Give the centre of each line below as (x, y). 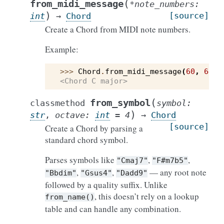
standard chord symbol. (86, 140)
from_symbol (120, 103)
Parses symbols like (81, 160)
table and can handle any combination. (113, 209)
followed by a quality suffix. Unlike (106, 185)
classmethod (57, 103)
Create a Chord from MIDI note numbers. (118, 29)
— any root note (177, 172)
